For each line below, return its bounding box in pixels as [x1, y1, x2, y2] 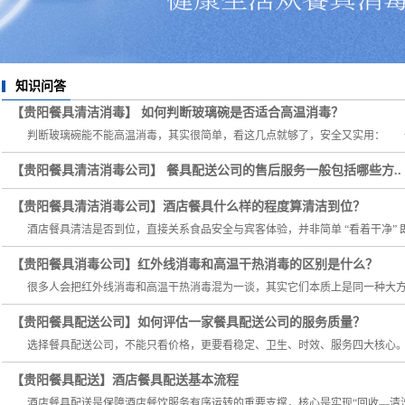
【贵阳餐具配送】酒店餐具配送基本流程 [11, 373, 239, 387]
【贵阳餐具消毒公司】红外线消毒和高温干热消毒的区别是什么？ [11, 258, 378, 271]
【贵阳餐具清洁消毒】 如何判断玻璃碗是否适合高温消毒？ [11, 106, 344, 119]
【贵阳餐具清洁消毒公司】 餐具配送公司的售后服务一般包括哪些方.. [11, 164, 401, 177]
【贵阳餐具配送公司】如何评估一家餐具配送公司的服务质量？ [11, 316, 365, 329]
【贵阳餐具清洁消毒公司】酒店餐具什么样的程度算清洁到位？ [11, 200, 365, 213]
